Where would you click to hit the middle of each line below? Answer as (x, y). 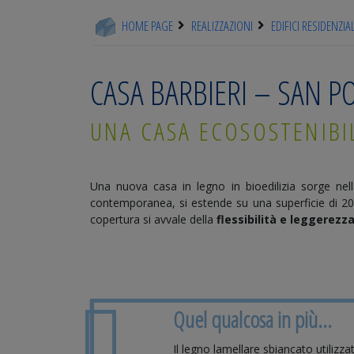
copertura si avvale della (153, 219)
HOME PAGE (146, 26)
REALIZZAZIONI (222, 26)
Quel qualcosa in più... (252, 319)
